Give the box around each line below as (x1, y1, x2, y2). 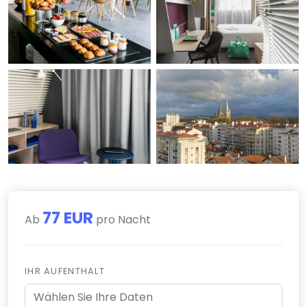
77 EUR (42, 206, 93, 229)
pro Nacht (93, 211, 151, 228)
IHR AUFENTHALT (25, 265, 105, 277)
